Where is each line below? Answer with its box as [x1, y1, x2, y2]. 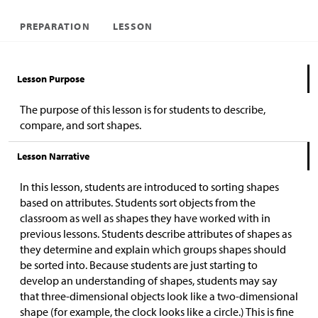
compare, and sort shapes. [20, 118, 141, 132]
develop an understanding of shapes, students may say [20, 273, 278, 287]
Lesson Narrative [17, 150, 89, 163]
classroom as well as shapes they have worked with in [20, 211, 270, 225]
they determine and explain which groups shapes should [20, 242, 286, 256]
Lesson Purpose [17, 72, 84, 85]
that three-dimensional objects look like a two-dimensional [20, 289, 298, 303]
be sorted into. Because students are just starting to [20, 258, 258, 272]
